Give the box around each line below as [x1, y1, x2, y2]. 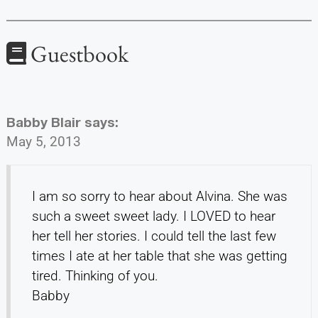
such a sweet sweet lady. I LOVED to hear [31, 207, 275, 224]
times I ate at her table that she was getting [31, 247, 287, 264]
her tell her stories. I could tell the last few [31, 227, 276, 244]
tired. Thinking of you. [31, 267, 158, 284]
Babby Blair [6, 113, 81, 130]
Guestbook [26, 38, 128, 70]
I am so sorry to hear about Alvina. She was [31, 187, 287, 204]
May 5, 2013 [6, 133, 81, 150]
